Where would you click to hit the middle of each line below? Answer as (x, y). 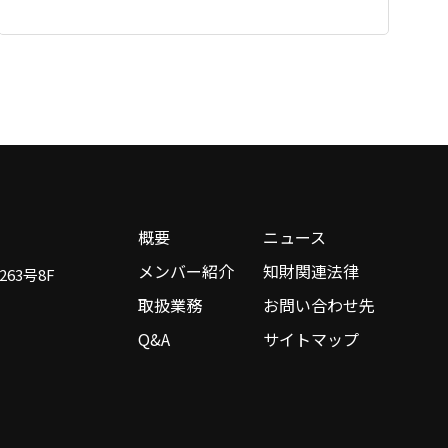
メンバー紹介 (186, 270)
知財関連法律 (311, 270)
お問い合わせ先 (319, 304)
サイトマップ (311, 338)
